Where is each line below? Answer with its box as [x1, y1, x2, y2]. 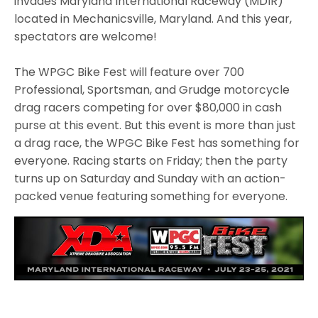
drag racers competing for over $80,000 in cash [14, 99, 283, 116]
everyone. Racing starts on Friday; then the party [14, 152, 288, 169]
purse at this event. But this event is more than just [14, 116, 297, 133]
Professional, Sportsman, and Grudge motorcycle [14, 81, 290, 98]
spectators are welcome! [14, 28, 157, 45]
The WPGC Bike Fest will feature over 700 [14, 63, 245, 80]
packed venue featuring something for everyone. [14, 187, 288, 204]
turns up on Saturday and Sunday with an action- [14, 170, 287, 187]
